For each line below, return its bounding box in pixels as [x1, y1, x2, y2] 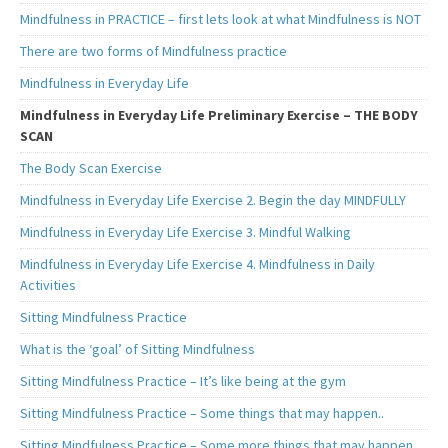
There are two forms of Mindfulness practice [20, 42, 287, 61]
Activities [20, 276, 76, 295]
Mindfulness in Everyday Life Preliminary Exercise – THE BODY [20, 106, 418, 125]
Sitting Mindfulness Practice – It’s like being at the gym [20, 372, 346, 391]
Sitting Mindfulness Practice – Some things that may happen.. [20, 404, 384, 423]
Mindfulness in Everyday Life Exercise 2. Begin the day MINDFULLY [20, 191, 406, 210]
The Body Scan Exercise [20, 159, 162, 178]
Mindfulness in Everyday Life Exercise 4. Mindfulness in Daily [20, 255, 375, 274]
